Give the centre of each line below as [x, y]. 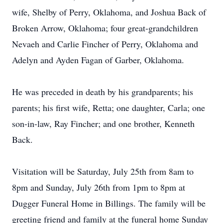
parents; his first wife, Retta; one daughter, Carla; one [109, 108]
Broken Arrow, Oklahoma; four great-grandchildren [105, 28]
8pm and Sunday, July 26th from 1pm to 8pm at [99, 187]
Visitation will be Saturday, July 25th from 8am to [103, 171]
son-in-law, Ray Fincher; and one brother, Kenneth [103, 123]
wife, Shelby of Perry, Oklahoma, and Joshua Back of [109, 12]
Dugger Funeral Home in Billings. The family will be [109, 203]
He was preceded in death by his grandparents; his [103, 92]
